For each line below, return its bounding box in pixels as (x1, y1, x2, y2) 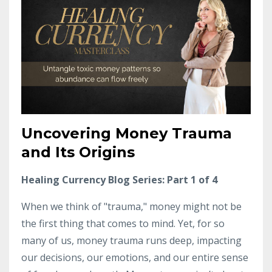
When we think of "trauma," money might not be (21, 199, 242, 213)
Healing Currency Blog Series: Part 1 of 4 (21, 172, 217, 186)
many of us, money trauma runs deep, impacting (21, 233, 242, 247)
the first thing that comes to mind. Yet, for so (21, 216, 225, 230)
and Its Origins (21, 143, 135, 161)
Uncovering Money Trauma (21, 124, 232, 142)
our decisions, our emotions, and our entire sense (21, 250, 248, 264)
